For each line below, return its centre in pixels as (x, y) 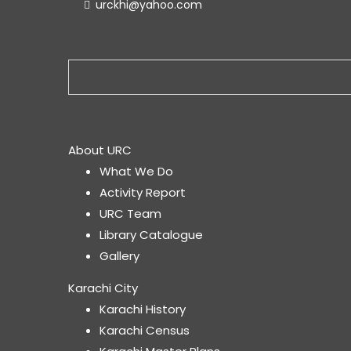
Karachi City (103, 288)
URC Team (130, 213)
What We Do (136, 171)
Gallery (119, 256)
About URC (100, 150)
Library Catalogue (151, 235)
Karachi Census (145, 330)
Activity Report (143, 192)
